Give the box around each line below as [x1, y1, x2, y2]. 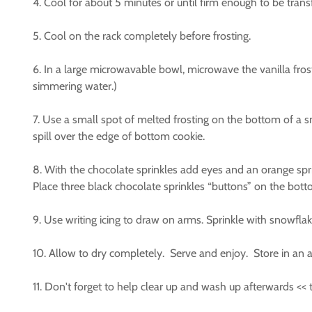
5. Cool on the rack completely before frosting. [33, 29, 251, 42]
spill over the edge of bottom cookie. [33, 130, 205, 143]
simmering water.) [33, 79, 117, 93]
